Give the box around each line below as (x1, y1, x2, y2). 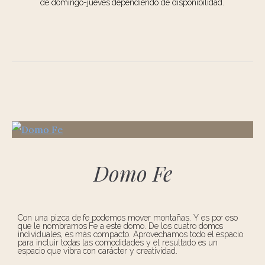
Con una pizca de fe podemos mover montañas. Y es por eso (18, 213, 238, 222)
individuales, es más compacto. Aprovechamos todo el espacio (18, 230, 244, 239)
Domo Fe (93, 159, 172, 187)
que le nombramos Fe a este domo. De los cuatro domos (18, 221, 224, 231)
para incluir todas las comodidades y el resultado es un (18, 238, 218, 247)
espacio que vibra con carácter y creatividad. (18, 246, 177, 256)
